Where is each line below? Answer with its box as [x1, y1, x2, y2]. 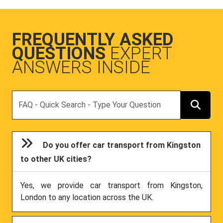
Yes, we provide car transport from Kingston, [20, 181, 203, 191]
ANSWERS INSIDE [12, 57, 150, 78]
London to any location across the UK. [20, 193, 153, 203]
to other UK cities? [20, 154, 92, 164]
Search [11, 91, 36, 101]
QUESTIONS [12, 43, 110, 64]
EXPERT [110, 43, 172, 64]
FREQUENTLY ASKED [12, 29, 173, 50]
